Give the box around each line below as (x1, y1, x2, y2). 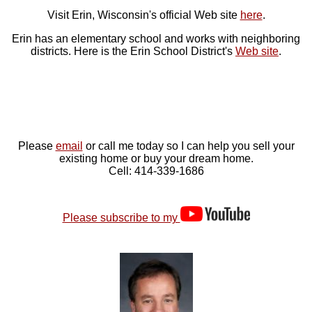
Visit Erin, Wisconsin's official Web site (47, 8, 240, 21)
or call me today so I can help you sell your (82, 139, 295, 152)
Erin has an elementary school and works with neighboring (12, 32, 300, 45)
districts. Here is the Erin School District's (31, 45, 235, 57)
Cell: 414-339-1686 (108, 164, 204, 177)
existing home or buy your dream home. (58, 152, 253, 164)
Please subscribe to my (62, 212, 180, 224)
